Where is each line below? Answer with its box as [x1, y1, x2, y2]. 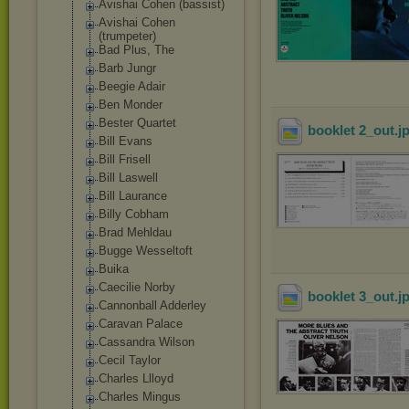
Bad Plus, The [99, 43, 174, 57]
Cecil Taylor [99, 353, 161, 367]
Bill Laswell [99, 171, 158, 184]
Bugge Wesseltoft [99, 244, 193, 257]
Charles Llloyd [99, 372, 173, 385]
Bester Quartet [99, 116, 176, 130]
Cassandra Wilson [99, 335, 194, 349]
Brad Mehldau [99, 225, 172, 239]
